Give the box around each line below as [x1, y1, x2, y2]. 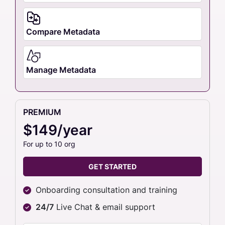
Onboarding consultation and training [36, 184, 177, 195]
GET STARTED [88, 162, 137, 171]
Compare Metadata [26, 26, 100, 37]
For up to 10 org [23, 139, 75, 148]
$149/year [23, 121, 92, 139]
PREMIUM [23, 106, 61, 117]
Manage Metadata [26, 64, 96, 75]
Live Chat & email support [54, 201, 155, 212]
